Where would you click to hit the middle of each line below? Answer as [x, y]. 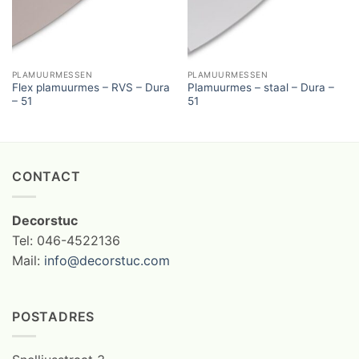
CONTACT [46, 177]
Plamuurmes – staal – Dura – [260, 88]
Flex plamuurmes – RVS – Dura [91, 88]
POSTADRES [54, 316]
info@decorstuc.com [107, 260]
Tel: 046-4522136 [66, 240]
